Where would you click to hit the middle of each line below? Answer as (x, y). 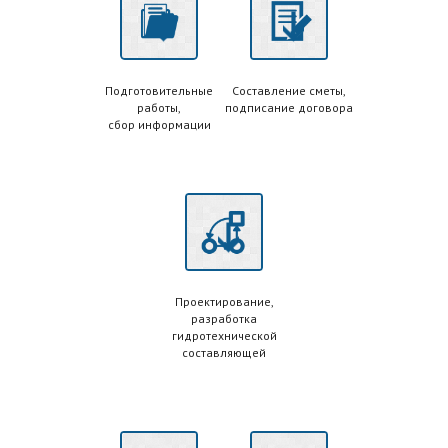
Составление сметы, (289, 90)
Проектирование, (224, 301)
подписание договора (289, 107)
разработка (224, 318)
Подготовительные (159, 90)
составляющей (224, 352)
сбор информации (159, 124)
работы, (159, 107)
